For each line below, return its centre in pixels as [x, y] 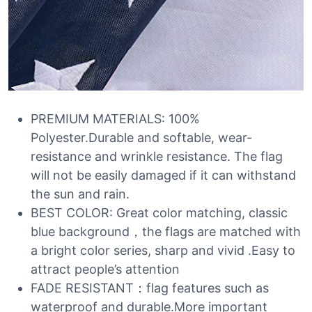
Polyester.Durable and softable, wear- [141, 138]
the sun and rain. [80, 194]
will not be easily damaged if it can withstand [163, 175]
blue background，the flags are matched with [166, 232]
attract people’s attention [105, 269]
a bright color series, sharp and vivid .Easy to [163, 250]
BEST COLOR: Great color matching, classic [159, 213]
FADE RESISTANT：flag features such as [150, 288]
